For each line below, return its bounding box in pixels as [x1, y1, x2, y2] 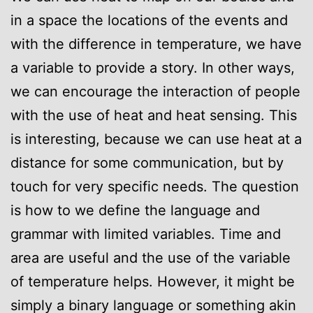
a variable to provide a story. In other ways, [10, 59, 295, 76]
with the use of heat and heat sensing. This [10, 106, 297, 124]
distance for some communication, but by [10, 154, 284, 171]
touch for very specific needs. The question [10, 177, 299, 195]
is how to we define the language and [10, 201, 260, 219]
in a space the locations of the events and [10, 11, 288, 29]
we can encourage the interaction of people [10, 82, 300, 100]
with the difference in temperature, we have [10, 35, 302, 52]
